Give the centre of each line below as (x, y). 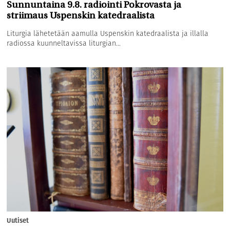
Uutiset (18, 220)
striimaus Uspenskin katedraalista (81, 16)
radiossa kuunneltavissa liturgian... (64, 43)
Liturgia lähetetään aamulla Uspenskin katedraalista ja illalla (108, 33)
